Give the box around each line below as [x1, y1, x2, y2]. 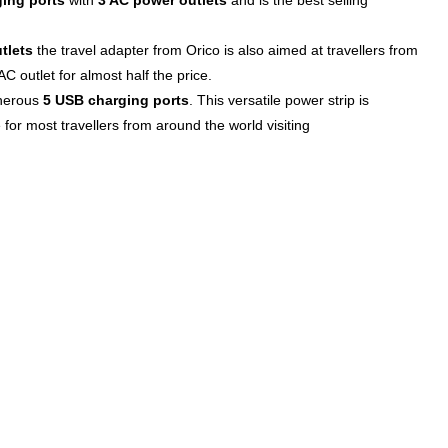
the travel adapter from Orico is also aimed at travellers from [33, 43, 418, 59]
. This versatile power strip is [189, 93, 369, 109]
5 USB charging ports [43, 93, 189, 109]
